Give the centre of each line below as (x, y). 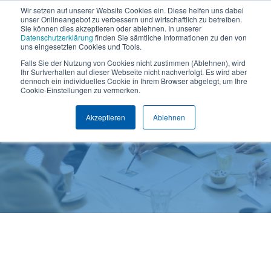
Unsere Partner (135, 130)
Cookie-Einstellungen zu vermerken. (80, 90)
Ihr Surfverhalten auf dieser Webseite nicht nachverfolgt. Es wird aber (134, 72)
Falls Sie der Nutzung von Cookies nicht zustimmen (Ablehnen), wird (133, 63)
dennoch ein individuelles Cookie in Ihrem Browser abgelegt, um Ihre (134, 81)
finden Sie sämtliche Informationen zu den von (170, 37)
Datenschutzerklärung (57, 37)
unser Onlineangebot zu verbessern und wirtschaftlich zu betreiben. (131, 19)
